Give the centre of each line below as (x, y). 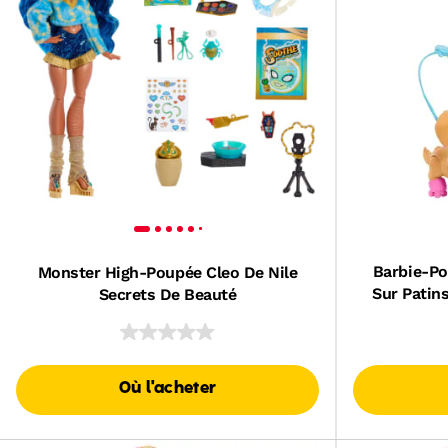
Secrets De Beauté (167, 294)
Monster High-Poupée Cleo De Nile (167, 272)
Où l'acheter (167, 388)
